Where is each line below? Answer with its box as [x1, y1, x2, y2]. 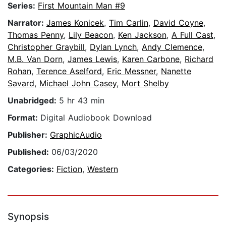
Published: [8, 147, 51, 157]
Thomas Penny [8, 30, 64, 40]
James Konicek [46, 18, 104, 28]
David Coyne [153, 18, 203, 28]
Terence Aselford [36, 66, 102, 77]
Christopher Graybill [8, 42, 85, 52]
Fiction [56, 164, 82, 175]
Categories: [8, 164, 56, 175]
